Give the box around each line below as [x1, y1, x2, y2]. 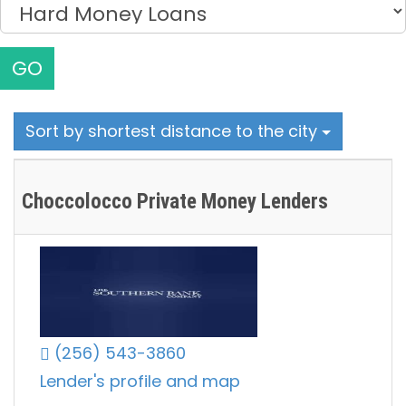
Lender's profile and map [40, 370, 240, 393]
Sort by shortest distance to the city [25, 120, 322, 143]
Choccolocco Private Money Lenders [22, 189, 328, 215]
